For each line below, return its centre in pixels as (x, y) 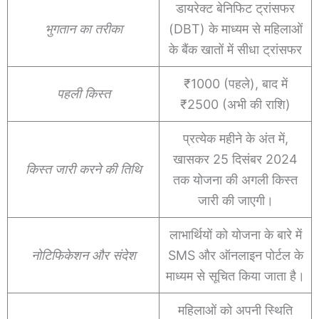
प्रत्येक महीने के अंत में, (235, 138)
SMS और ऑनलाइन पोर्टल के (235, 255)
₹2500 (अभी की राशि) (235, 104)
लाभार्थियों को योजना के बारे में (235, 234)
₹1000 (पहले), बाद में (235, 83)
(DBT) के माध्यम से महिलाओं (235, 28)
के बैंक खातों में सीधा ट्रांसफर (235, 49)
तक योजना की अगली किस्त (235, 179)
